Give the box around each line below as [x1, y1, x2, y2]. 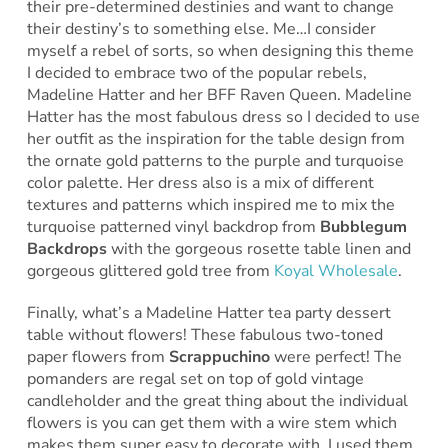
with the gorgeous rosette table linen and [106, 238, 411, 261]
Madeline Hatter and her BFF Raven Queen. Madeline [26, 84, 412, 107]
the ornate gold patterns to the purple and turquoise [26, 150, 404, 173]
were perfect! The [269, 346, 402, 369]
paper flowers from [26, 346, 169, 369]
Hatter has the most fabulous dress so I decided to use [26, 106, 420, 129]
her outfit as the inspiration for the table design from [26, 128, 405, 151]
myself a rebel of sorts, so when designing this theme [26, 40, 414, 63]
